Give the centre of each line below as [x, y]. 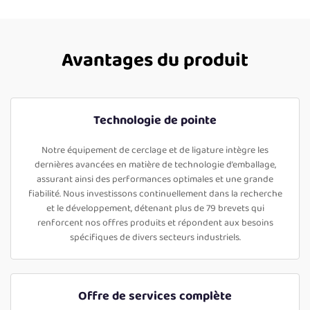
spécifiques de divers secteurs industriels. [155, 238]
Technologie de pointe [155, 121]
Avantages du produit [155, 61]
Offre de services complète [155, 297]
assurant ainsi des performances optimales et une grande [155, 180]
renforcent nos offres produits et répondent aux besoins [155, 223]
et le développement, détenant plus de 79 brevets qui [155, 209]
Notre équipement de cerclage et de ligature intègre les [155, 151]
